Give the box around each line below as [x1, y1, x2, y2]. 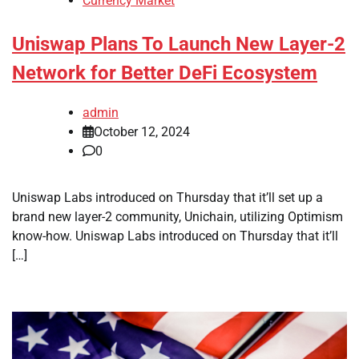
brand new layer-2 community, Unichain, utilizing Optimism [12, 208, 343, 224]
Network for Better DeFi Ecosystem [12, 62, 317, 85]
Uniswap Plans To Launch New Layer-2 [12, 33, 345, 56]
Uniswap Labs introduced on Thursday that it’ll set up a [12, 189, 323, 205]
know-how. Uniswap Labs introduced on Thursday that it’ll [12, 228, 338, 244]
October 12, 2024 [94, 123, 190, 139]
